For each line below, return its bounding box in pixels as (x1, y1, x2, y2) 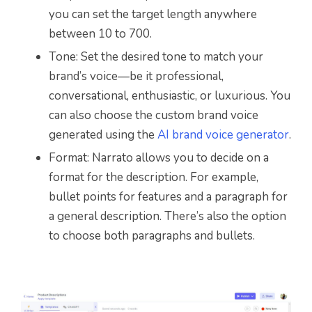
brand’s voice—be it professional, (49, 68, 224, 84)
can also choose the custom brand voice (49, 107, 258, 123)
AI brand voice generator (157, 126, 289, 143)
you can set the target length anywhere (49, 6, 257, 22)
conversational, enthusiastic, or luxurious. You (49, 87, 290, 104)
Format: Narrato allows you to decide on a (49, 149, 269, 166)
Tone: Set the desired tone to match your (49, 48, 263, 65)
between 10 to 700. (49, 25, 152, 42)
